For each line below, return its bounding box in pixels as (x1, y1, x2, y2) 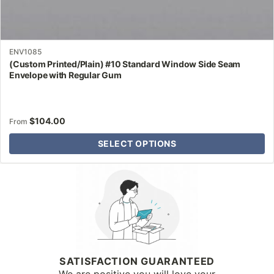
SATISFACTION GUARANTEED (59, 255, 215, 268)
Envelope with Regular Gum (9, 69, 122, 80)
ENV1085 (9, 46, 42, 56)
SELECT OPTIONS (97, 138, 177, 149)
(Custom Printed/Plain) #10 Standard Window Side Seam (9, 58, 241, 69)
